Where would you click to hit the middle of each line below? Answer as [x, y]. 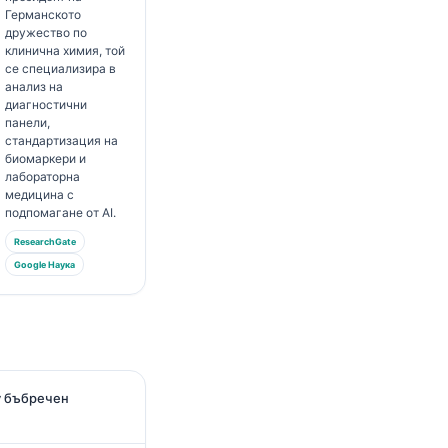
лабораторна [42, 176]
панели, [27, 122]
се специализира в [60, 68]
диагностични [45, 104]
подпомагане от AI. [60, 212]
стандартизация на [61, 140]
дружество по [45, 32]
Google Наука [44, 264]
